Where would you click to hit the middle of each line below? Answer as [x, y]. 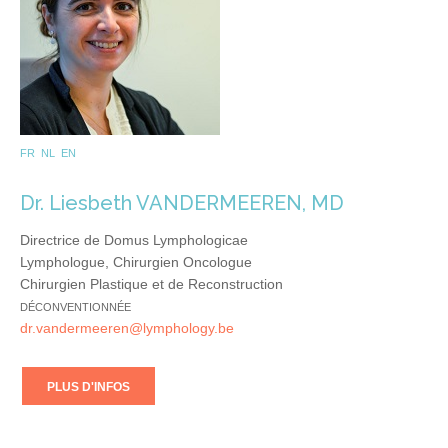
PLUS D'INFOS [88, 386]
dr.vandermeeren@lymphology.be [127, 327]
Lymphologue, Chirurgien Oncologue [136, 261]
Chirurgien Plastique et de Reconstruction [151, 283]
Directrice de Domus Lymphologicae [134, 239]
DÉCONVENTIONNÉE [75, 306]
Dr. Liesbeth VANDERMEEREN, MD [182, 202]
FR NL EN [48, 152]
